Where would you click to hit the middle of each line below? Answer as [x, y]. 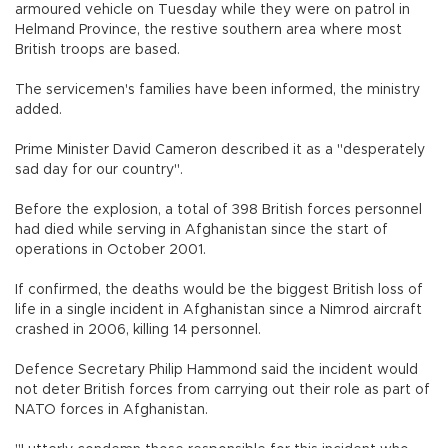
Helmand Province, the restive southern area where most [208, 30]
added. [38, 110]
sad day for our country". [99, 170]
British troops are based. [97, 50]
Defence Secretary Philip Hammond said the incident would [216, 370]
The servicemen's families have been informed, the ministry [217, 90]
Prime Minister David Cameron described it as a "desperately [220, 150]
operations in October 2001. [110, 250]
